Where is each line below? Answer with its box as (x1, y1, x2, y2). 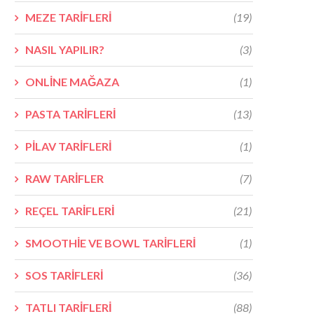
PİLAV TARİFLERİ (25, 139, 111, 153)
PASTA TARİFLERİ (25, 107, 116, 121)
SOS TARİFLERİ (25, 268, 103, 282)
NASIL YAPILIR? (25, 42, 104, 56)
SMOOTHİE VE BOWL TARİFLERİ (25, 235, 196, 250)
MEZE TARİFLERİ (25, 10, 111, 24)
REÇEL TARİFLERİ (25, 203, 114, 217)
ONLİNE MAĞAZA (25, 74, 119, 88)
